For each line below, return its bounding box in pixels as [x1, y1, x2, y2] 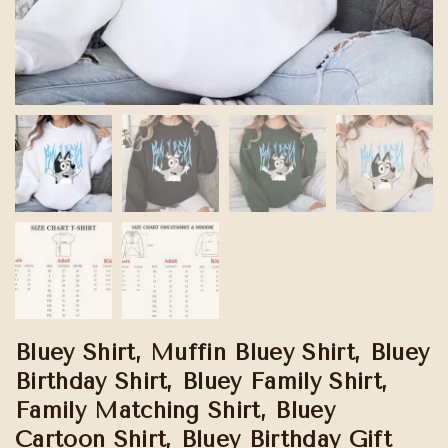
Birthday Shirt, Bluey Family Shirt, [15, 368, 389, 396]
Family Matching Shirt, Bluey [15, 397, 335, 425]
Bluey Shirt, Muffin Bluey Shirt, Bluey [15, 339, 430, 367]
